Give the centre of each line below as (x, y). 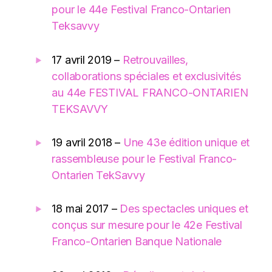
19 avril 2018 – (87, 142)
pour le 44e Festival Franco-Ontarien (141, 10)
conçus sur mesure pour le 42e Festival (147, 225)
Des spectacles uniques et (184, 209)
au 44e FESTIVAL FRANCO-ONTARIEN (150, 92)
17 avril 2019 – (87, 59)
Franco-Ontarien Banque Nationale (137, 242)
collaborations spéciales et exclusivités (146, 76)
